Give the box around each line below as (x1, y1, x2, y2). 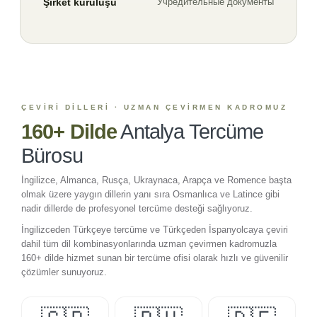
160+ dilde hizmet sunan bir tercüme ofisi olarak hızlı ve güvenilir (21, 252, 288, 263)
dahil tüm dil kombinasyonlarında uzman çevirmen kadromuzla (21, 238, 277, 249)
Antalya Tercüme (120, 120, 264, 143)
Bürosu (21, 144, 83, 167)
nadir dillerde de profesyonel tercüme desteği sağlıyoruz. (21, 202, 253, 214)
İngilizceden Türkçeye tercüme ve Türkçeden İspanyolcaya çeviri (21, 224, 288, 235)
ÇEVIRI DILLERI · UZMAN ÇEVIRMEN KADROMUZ (21, 103, 287, 111)
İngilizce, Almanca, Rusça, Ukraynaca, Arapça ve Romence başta (21, 174, 292, 185)
